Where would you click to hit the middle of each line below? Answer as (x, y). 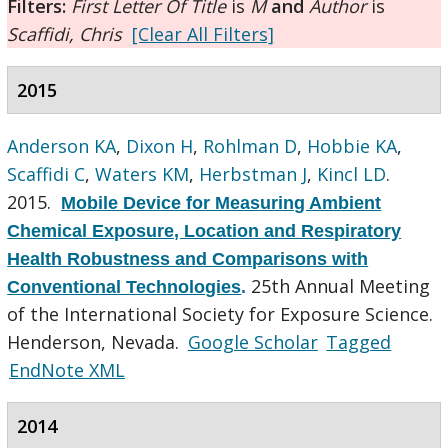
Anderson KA (62, 145)
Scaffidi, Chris (65, 33)
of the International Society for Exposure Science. (220, 313)
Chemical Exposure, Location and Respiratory (204, 230)
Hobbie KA (352, 145)
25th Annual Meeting (341, 285)
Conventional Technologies (124, 286)
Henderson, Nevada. (96, 341)
